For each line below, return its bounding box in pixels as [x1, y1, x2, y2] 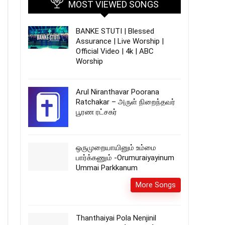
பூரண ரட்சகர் [76, 107, 117, 117]
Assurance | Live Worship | [76, 37, 164, 46]
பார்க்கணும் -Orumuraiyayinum [76, 153, 174, 162]
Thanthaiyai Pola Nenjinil [76, 213, 156, 222]
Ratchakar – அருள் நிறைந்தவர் [76, 97, 175, 106]
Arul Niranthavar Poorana [76, 87, 159, 96]
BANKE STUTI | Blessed [76, 27, 154, 36]
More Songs [136, 181, 176, 189]
